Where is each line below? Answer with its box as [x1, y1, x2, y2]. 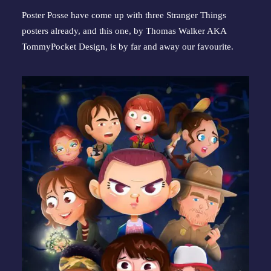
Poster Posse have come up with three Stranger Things [22, 10, 226, 20]
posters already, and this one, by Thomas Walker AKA [22, 26, 226, 36]
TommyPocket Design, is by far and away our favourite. [22, 42, 233, 51]
